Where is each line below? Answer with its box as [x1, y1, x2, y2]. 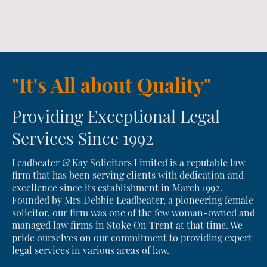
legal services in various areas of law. [12, 243, 169, 256]
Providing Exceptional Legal [12, 104, 220, 127]
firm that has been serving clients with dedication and [12, 168, 244, 181]
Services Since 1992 [12, 126, 153, 149]
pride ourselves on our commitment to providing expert [12, 231, 252, 244]
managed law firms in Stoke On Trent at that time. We [12, 218, 243, 231]
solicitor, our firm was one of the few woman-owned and [12, 206, 255, 219]
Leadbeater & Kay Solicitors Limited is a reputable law [12, 156, 245, 169]
